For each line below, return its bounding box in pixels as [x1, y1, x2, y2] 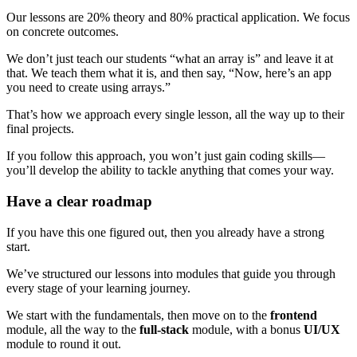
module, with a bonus [189, 322, 304, 336]
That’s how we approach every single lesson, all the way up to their [6, 108, 344, 122]
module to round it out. [6, 336, 121, 351]
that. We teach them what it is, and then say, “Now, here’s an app [6, 66, 331, 80]
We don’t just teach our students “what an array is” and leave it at [6, 52, 333, 66]
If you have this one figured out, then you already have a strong [6, 225, 324, 239]
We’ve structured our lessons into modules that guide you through [6, 266, 335, 280]
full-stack [139, 322, 189, 336]
